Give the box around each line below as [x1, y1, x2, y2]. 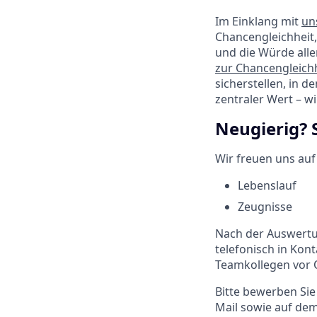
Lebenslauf [238, 178, 296, 194]
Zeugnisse [238, 199, 292, 215]
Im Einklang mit [215, 13, 301, 30]
